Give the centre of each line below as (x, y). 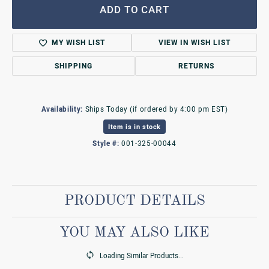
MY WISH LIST (78, 43)
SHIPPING (74, 66)
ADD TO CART (134, 10)
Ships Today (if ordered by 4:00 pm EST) (156, 109)
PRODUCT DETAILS (134, 201)
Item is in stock (134, 127)
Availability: (62, 110)
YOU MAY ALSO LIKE (134, 233)
